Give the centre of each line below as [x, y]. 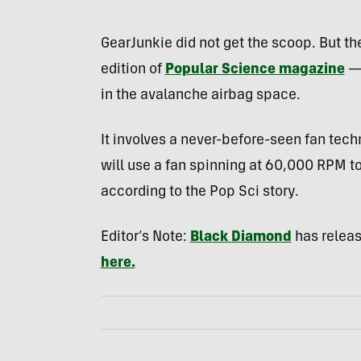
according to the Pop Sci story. [199, 192]
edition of [133, 70]
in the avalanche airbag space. [200, 95]
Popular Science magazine [255, 70]
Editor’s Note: [145, 237]
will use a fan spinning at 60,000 [208, 166]
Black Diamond [241, 237]
